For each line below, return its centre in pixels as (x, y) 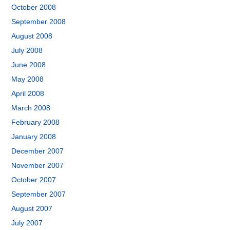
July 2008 (27, 50)
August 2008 (32, 36)
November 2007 (38, 165)
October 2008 (34, 7)
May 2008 (28, 79)
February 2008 (36, 122)
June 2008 (29, 65)
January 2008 (34, 137)
